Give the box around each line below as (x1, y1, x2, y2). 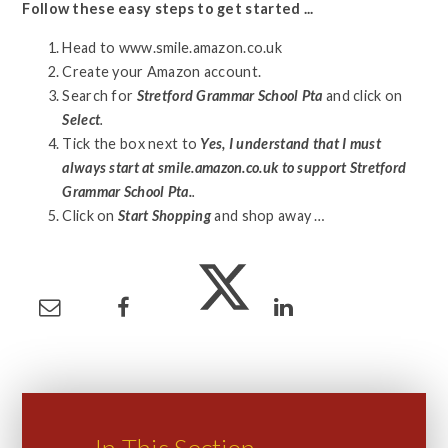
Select (62, 110, 101, 128)
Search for (62, 86, 134, 104)
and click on (325, 86, 403, 104)
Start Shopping (118, 206, 215, 224)
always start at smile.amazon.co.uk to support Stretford (62, 158, 407, 176)
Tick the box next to (62, 134, 198, 152)
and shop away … (214, 206, 326, 224)
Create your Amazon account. (62, 62, 262, 80)
